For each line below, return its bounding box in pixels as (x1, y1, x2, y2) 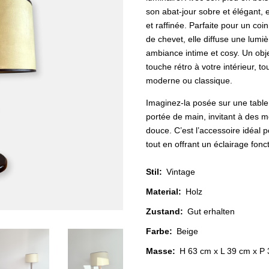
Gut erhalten (187, 207, 235, 216)
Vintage (166, 167, 195, 177)
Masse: (146, 246, 178, 256)
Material (146, 187, 179, 196)
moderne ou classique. (146, 76, 233, 85)
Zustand (146, 207, 181, 216)
